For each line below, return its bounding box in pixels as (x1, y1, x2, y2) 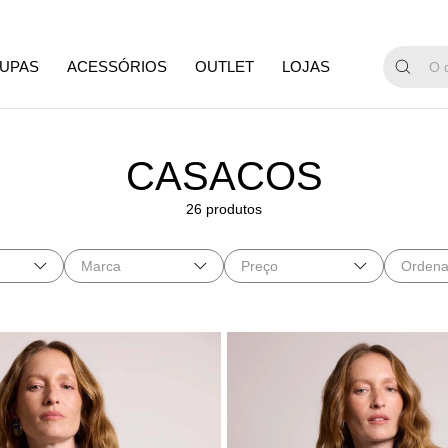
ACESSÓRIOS (67, 59, 167, 75)
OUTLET (195, 59, 254, 75)
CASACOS (125, 154, 323, 198)
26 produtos (186, 201, 262, 217)
